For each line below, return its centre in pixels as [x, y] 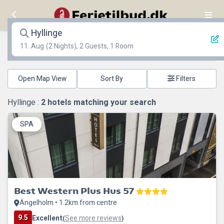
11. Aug [32, 46]
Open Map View [42, 79]
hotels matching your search [101, 102]
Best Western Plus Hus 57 [74, 191]
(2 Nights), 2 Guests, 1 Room [90, 46]
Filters [185, 79]
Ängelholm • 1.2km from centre [68, 203]
